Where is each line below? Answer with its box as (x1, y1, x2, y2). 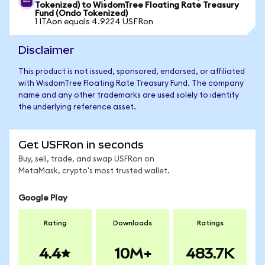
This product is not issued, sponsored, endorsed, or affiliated (18, 68, 245, 76)
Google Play (18, 194, 67, 202)
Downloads (113, 219, 152, 227)
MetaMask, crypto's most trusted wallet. (18, 167, 170, 175)
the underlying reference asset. (18, 104, 136, 111)
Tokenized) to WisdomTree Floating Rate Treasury (35, 1, 239, 9)
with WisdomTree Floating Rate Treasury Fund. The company (18, 80, 244, 88)
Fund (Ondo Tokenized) (35, 9, 128, 18)
